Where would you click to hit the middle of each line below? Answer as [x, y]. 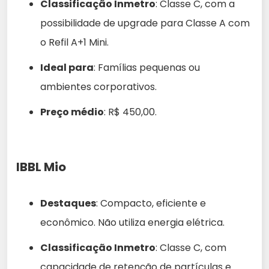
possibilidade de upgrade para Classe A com [145, 23]
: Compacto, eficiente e [151, 204]
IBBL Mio [41, 167]
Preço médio [72, 112]
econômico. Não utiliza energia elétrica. [132, 223]
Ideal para [67, 68]
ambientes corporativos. [98, 87]
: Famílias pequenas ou [147, 68]
